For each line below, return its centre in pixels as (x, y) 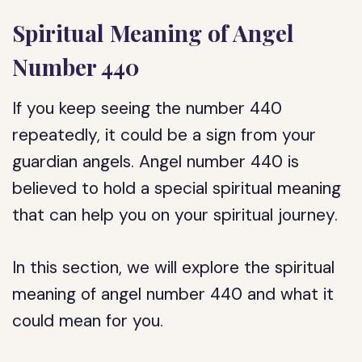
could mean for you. (88, 321)
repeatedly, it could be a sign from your (164, 135)
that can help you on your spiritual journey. (175, 215)
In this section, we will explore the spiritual (174, 267)
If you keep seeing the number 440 (147, 108)
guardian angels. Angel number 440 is (156, 162)
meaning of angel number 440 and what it (173, 294)
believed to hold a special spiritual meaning (177, 188)
